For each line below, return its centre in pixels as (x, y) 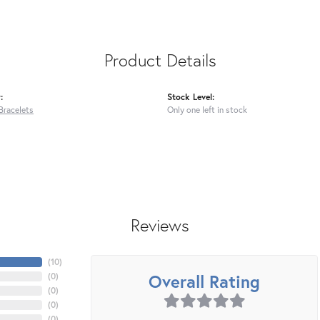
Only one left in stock (207, 110)
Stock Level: (191, 97)
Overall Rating (204, 282)
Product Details (160, 60)
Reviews (160, 225)
